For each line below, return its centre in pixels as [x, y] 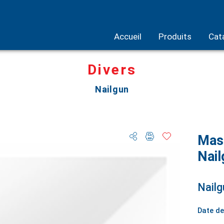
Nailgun [112, 89]
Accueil [128, 36]
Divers [112, 70]
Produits [175, 36]
